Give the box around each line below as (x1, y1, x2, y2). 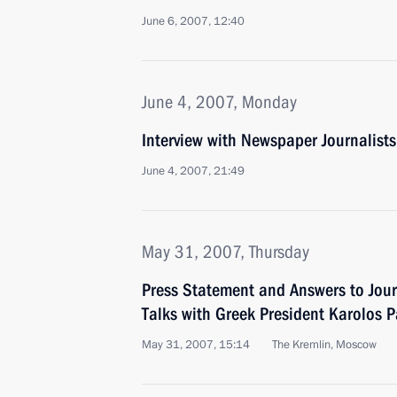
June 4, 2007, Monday (142, 91, 297, 113)
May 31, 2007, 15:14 (142, 337, 250, 353)
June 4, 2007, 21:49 (142, 163, 245, 179)
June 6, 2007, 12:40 (142, 13, 245, 29)
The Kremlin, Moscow (272, 337, 377, 353)
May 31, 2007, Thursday (142, 241, 309, 262)
